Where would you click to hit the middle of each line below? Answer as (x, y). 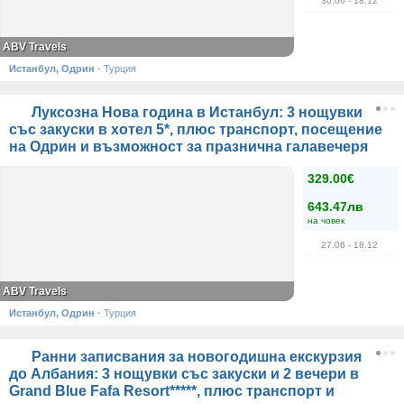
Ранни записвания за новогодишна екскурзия (195, 357)
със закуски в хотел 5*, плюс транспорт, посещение (196, 129)
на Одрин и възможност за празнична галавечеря (188, 147)
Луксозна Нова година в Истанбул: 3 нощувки (195, 112)
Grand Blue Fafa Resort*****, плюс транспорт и (172, 391)
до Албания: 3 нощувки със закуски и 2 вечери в (184, 374)
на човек (326, 220)
